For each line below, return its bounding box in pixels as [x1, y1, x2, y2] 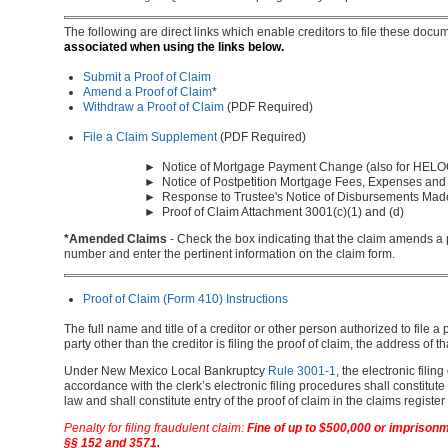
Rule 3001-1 [268, 364, 336, 378]
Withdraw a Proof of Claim [83, 100, 224, 114]
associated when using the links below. [64, 40, 284, 54]
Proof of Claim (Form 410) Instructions [83, 292, 288, 306]
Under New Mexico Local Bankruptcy [64, 364, 268, 378]
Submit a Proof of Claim [83, 70, 211, 84]
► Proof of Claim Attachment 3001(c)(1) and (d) [144, 205, 404, 219]
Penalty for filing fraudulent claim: [64, 421, 247, 435]
